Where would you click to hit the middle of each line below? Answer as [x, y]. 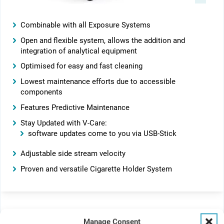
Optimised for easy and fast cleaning [81, 66]
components [41, 92]
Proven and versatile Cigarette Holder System [96, 169]
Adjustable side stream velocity [73, 153]
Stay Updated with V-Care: [63, 123]
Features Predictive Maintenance [75, 107]
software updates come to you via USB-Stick [102, 133]
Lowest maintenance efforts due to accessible [98, 82]
